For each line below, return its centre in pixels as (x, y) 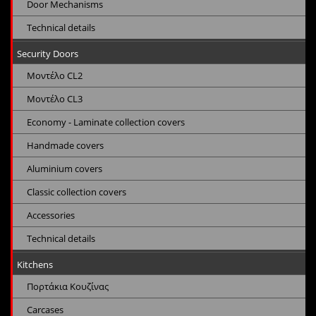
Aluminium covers (65, 169)
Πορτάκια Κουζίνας (68, 287)
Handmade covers (65, 146)
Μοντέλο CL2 (55, 76)
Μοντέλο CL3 (55, 99)
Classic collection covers (77, 192)
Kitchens (35, 265)
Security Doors (48, 54)
